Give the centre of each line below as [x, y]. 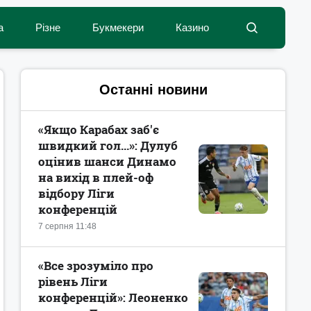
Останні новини [153, 90]
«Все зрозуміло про [96, 266]
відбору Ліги [76, 193]
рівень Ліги [73, 281]
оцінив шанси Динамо [107, 161]
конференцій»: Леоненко [113, 297]
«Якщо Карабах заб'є [99, 129]
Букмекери [118, 27]
